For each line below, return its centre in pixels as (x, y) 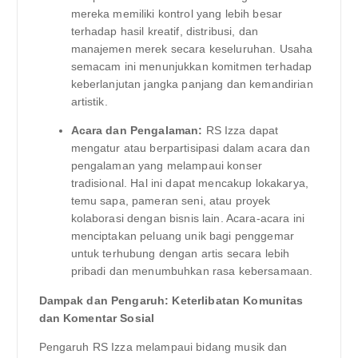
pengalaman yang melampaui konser (167, 166)
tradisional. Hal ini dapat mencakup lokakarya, (189, 183)
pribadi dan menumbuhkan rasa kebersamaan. (192, 271)
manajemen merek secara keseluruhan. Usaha (192, 49)
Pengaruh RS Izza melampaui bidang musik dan (163, 346)
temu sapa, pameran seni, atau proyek (171, 201)
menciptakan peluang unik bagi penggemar (182, 236)
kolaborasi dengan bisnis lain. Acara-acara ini (187, 219)
